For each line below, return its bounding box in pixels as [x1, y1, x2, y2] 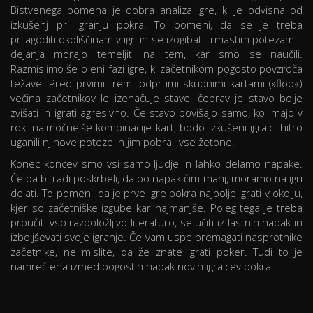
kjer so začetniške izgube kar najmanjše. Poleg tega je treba [10, 201, 303, 215]
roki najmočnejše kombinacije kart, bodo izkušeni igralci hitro [10, 120, 303, 135]
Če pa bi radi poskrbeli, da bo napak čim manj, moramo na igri [10, 171, 303, 186]
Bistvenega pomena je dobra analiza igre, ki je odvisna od [10, 3, 303, 17]
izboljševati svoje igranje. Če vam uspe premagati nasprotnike [10, 230, 303, 245]
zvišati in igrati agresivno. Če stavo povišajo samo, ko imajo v [10, 105, 303, 120]
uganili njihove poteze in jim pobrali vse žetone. [10, 135, 235, 150]
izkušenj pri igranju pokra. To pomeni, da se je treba [10, 17, 303, 32]
